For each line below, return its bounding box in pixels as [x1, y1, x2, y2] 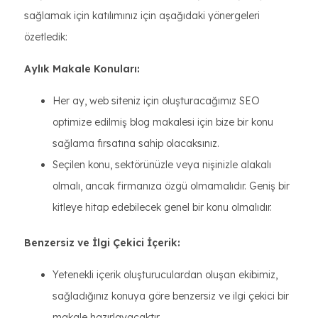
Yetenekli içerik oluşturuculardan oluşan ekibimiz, [53, 268, 278, 281]
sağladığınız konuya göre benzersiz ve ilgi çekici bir [53, 290, 289, 302]
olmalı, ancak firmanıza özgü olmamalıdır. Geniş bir [53, 180, 290, 192]
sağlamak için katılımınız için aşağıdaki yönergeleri [24, 9, 260, 22]
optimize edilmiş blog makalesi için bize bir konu [53, 116, 273, 128]
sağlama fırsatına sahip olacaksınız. [53, 137, 219, 150]
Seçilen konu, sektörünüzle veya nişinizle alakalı [53, 158, 271, 171]
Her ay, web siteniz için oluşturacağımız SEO [53, 94, 260, 107]
